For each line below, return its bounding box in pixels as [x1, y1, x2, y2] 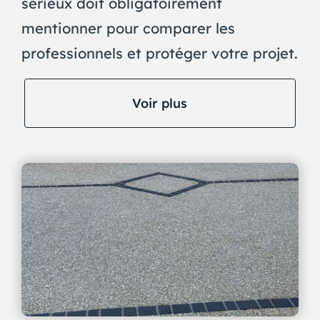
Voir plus [132, 94, 188, 111]
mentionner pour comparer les [21, 19, 235, 37]
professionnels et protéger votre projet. [21, 44, 298, 62]
